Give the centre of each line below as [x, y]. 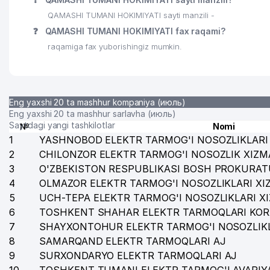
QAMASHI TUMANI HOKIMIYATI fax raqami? [134, 31]
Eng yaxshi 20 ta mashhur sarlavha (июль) [93, 114]
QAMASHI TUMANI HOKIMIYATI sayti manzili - [131, 15]
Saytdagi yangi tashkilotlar [62, 125]
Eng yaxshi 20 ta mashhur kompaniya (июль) [97, 102]
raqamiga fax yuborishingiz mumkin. [115, 47]
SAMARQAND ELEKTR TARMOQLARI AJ [133, 241]
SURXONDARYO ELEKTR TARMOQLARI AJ [138, 256]
